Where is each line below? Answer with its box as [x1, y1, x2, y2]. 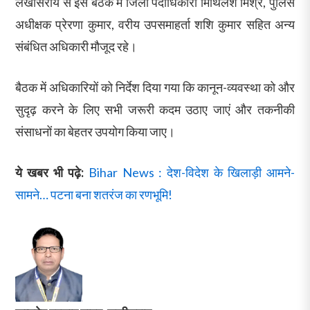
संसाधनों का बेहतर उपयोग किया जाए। [15, 123, 176, 139]
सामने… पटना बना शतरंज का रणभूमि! [15, 186, 173, 202]
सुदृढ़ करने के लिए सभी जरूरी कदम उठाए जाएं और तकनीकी [15, 101, 295, 117]
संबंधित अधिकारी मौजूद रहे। [15, 38, 138, 54]
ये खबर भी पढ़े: [15, 164, 84, 180]
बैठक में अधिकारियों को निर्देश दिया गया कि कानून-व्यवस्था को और [15, 79, 295, 95]
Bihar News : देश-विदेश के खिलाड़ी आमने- [88, 164, 295, 180]
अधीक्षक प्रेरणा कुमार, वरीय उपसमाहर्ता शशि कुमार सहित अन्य [15, 16, 295, 32]
